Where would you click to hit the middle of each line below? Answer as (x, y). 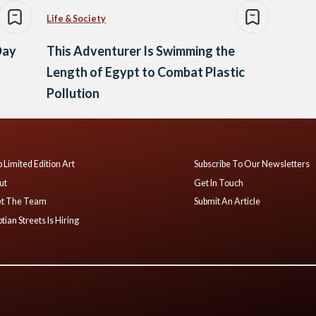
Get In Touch (219, 183)
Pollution (73, 93)
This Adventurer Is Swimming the (141, 50)
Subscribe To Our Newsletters (252, 164)
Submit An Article (227, 202)
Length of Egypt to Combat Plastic (146, 72)
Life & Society (77, 18)
